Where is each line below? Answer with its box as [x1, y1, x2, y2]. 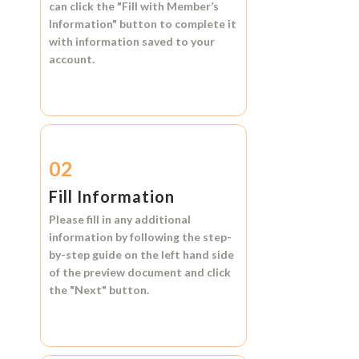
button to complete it [116, 16, 236, 30]
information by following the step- [48, 229, 232, 244]
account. [48, 51, 95, 66]
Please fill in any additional [48, 212, 191, 226]
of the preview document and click [48, 264, 231, 279]
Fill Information [48, 186, 175, 206]
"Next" [69, 282, 107, 296]
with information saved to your [48, 34, 215, 48]
